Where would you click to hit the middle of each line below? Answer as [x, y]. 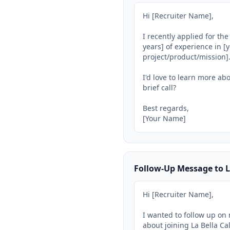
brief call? [159, 88]
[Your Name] [164, 118]
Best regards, [166, 108]
